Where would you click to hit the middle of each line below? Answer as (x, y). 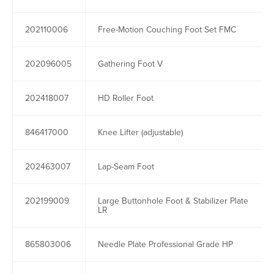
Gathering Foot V (130, 64)
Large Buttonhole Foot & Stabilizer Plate (173, 201)
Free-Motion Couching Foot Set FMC (167, 30)
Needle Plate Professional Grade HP (165, 244)
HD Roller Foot (126, 98)
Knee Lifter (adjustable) (140, 132)
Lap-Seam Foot (126, 167)
